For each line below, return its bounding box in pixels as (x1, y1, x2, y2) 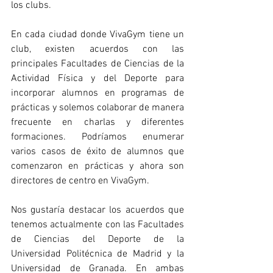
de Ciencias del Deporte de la (11, 233, 184, 246)
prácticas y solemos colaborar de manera (11, 102, 184, 115)
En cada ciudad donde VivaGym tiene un (11, 29, 184, 41)
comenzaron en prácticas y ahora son (11, 160, 184, 173)
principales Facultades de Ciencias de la (11, 58, 184, 71)
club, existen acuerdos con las (11, 43, 184, 56)
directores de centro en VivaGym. (11, 175, 149, 188)
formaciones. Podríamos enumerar (11, 131, 184, 144)
